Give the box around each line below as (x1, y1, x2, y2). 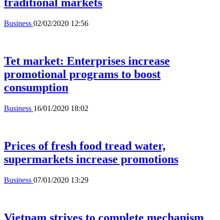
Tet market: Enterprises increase (4, 54, 170, 67)
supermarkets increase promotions (4, 152, 178, 165)
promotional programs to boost (4, 67, 161, 81)
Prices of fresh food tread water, (4, 139, 165, 152)
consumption (4, 81, 68, 94)
